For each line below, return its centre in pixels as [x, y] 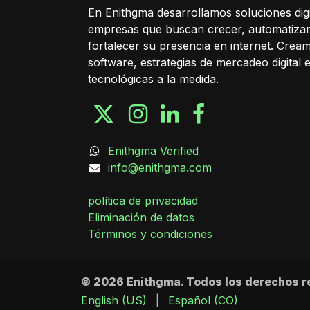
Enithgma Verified [153, 151]
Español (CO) [203, 301]
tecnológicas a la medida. [153, 79]
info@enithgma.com [159, 167]
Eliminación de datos [141, 217]
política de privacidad [143, 200]
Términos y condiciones [150, 234]
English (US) [114, 301]
